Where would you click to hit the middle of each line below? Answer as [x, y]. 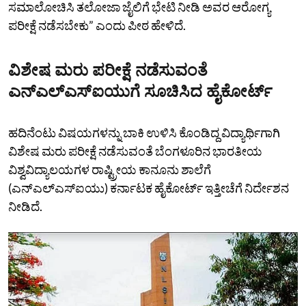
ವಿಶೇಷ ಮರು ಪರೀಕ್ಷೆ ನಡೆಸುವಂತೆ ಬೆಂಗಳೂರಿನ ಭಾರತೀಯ [135, 151]
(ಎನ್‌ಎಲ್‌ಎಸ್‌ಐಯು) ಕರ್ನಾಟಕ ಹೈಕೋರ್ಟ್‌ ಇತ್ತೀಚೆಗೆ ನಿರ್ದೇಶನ [149, 188]
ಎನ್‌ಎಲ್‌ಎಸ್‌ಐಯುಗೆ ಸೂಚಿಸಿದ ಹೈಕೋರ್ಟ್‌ [140, 92]
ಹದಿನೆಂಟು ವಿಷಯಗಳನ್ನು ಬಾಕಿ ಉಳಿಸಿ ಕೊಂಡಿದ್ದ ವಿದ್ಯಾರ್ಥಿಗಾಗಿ [144, 133]
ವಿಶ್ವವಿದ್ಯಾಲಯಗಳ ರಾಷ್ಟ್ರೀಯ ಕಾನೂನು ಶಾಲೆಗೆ [110, 170]
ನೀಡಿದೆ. [25, 207]
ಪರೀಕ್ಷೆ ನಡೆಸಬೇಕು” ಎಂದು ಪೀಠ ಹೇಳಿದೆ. [97, 26]
